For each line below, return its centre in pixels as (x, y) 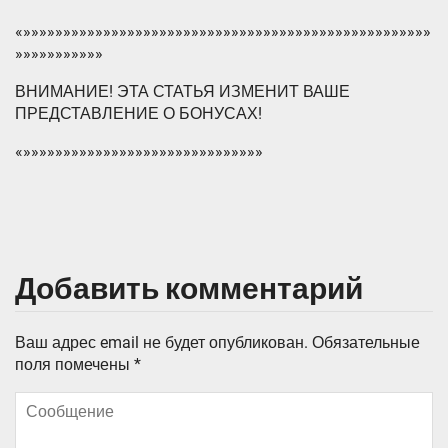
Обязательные (366, 342)
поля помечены (74, 364)
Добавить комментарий (189, 289)
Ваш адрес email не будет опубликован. (161, 342)
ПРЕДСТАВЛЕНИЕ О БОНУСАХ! (138, 113)
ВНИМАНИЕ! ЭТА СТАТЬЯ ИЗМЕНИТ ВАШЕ (182, 91)
